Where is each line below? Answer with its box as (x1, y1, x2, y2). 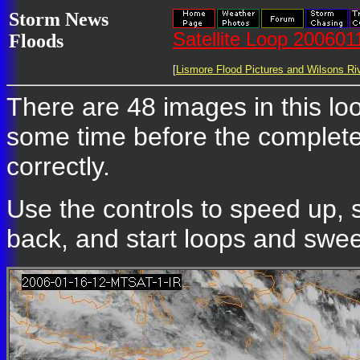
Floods (9, 31, 63, 51)
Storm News (9, 9, 108, 30)
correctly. (6, 152, 110, 181)
